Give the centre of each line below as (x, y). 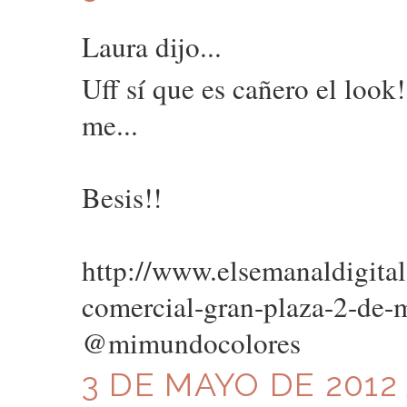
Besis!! (121, 198)
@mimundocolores (191, 343)
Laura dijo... (151, 46)
